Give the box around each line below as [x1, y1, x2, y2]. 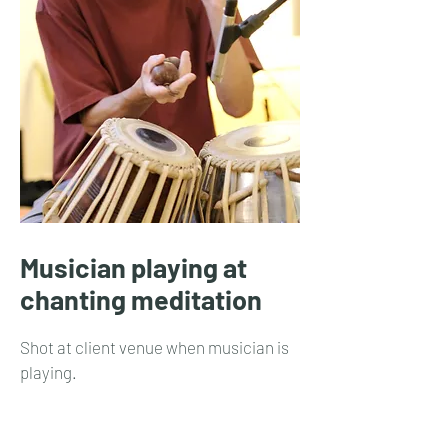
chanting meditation [20, 283, 262, 315]
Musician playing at [20, 251, 247, 283]
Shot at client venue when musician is [20, 337, 289, 357]
